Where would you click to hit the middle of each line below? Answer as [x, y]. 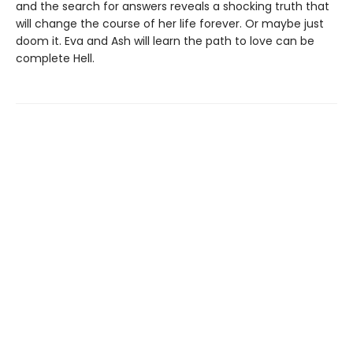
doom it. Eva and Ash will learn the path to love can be [165, 41]
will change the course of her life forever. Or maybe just [170, 24]
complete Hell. [55, 58]
